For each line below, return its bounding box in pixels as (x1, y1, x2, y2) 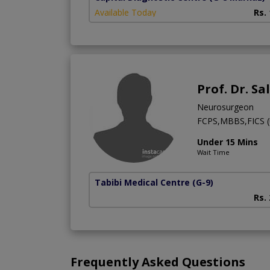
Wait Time (197, 147, 230, 157)
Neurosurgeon (197, 101, 254, 113)
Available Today (95, 6, 156, 18)
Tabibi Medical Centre (95, 176, 190, 188)
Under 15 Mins (197, 136, 258, 148)
